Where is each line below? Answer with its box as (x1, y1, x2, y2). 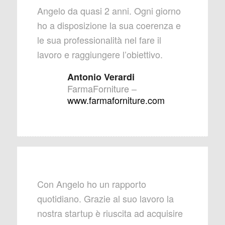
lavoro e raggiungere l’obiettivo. (37, 48, 163, 61)
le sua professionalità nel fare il (37, 33, 161, 47)
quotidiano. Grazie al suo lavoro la (37, 192, 174, 205)
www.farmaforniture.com (67, 93, 165, 107)
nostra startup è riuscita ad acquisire (37, 206, 183, 220)
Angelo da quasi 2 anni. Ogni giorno (37, 4, 181, 18)
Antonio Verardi (67, 70, 135, 84)
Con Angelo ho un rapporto (37, 177, 146, 191)
